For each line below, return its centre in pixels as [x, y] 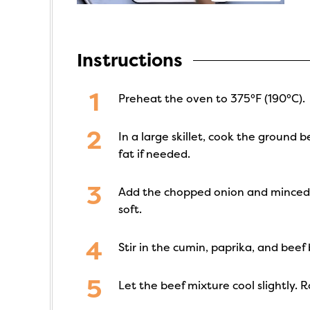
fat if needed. [154, 154]
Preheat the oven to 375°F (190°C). [212, 99]
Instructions [130, 61]
